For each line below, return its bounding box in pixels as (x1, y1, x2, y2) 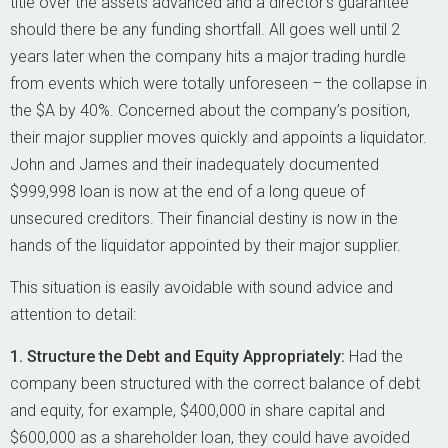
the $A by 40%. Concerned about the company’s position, (10, 101, 410, 120)
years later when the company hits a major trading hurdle (10, 47, 406, 66)
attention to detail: (10, 305, 136, 324)
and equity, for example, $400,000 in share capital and (10, 401, 385, 420)
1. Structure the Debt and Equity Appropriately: (10, 347, 349, 366)
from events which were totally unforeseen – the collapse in (10, 74, 427, 93)
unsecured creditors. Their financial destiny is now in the (10, 209, 398, 228)
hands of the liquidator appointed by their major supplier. (10, 236, 401, 255)
